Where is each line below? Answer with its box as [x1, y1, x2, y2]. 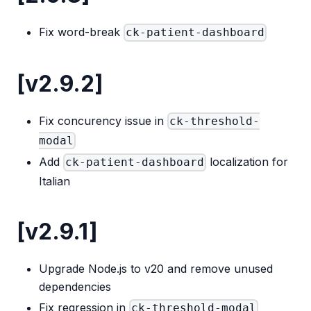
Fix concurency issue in [39, 113, 167, 128]
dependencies [39, 279, 111, 294]
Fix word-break [39, 25, 124, 39]
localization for [206, 154, 289, 169]
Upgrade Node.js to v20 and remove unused [39, 261, 273, 276]
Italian [39, 174, 70, 188]
